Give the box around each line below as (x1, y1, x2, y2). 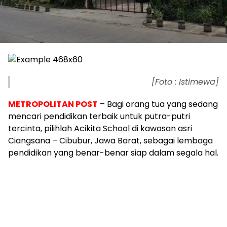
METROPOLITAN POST (8, 98, 98, 110)
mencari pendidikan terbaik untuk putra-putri (8, 110, 190, 123)
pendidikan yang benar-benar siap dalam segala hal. (8, 147, 218, 159)
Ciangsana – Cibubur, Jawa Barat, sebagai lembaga (8, 135, 213, 147)
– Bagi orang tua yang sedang (98, 98, 218, 110)
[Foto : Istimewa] (152, 76, 219, 88)
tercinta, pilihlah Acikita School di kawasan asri (8, 123, 192, 135)
